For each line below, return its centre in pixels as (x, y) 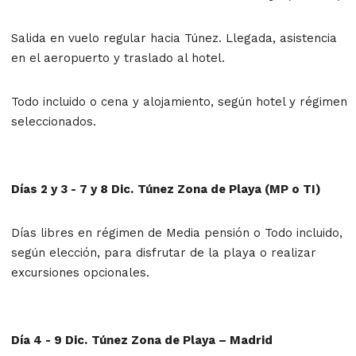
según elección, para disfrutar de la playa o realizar (164, 252)
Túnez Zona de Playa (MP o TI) (229, 189)
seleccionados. (54, 121)
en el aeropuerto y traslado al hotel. (118, 58)
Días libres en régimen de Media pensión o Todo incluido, (177, 232)
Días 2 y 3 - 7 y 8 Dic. (72, 189)
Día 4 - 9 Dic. (49, 340)
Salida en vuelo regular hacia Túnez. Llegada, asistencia (174, 38)
